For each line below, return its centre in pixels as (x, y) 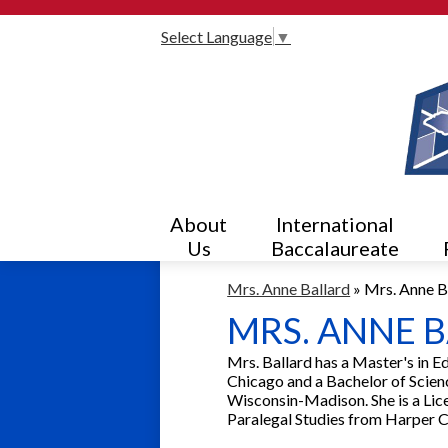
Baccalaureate (335, 247)
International (335, 223)
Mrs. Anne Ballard (289, 288)
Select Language (216, 36)
